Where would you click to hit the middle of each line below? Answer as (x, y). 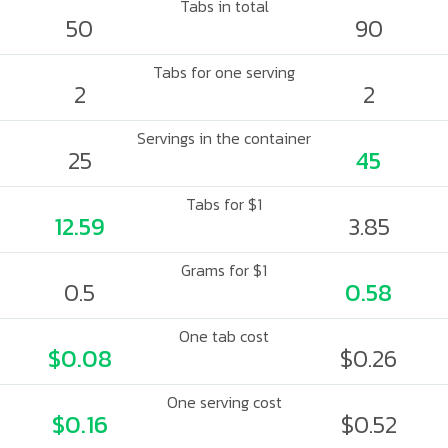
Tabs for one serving (224, 72)
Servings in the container (224, 138)
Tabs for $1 (224, 204)
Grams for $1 (224, 270)
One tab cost (224, 336)
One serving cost (224, 402)
